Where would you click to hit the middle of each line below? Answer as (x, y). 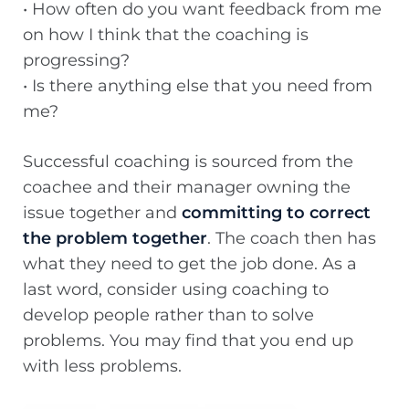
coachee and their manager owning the (187, 188)
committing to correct (276, 213)
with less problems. (102, 367)
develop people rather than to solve (168, 315)
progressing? (76, 61)
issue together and (102, 213)
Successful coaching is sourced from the (188, 162)
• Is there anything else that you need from (198, 86)
